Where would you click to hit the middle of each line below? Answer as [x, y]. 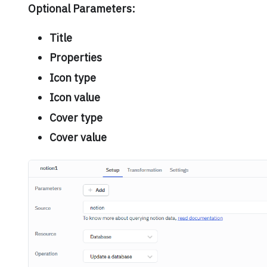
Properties [75, 58]
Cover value [78, 138]
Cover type [76, 117]
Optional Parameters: [81, 9]
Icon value [74, 98]
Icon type [72, 77]
